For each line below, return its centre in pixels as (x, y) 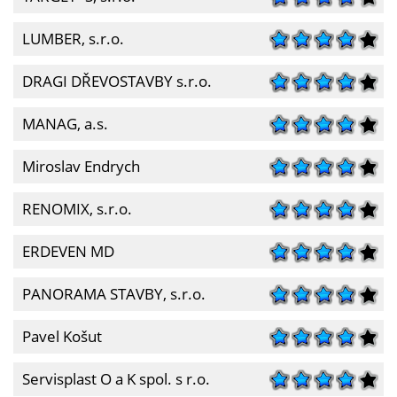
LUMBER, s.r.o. (73, 39)
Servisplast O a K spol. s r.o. (116, 379)
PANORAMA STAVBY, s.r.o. (114, 294)
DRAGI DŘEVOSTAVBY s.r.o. (117, 81)
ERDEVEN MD (68, 251)
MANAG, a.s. (65, 124)
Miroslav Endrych (81, 166)
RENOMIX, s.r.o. (77, 209)
